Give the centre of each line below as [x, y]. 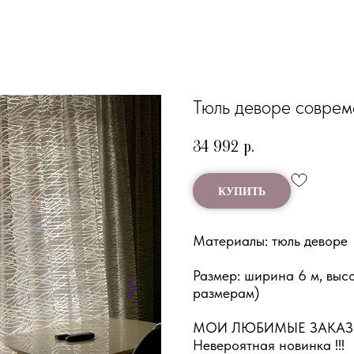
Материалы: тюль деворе [270, 240]
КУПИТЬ [242, 190]
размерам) [226, 292]
